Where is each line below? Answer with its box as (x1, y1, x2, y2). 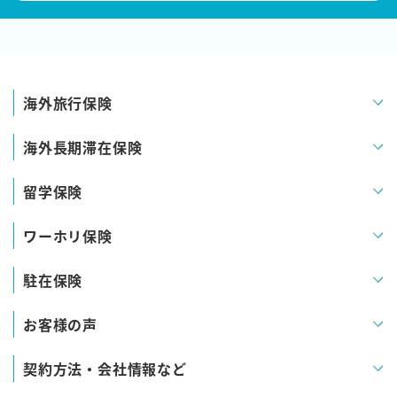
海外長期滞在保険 (23, 136, 143, 158)
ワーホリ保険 (23, 225, 113, 246)
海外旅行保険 (23, 92, 113, 113)
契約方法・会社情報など (23, 358, 187, 379)
